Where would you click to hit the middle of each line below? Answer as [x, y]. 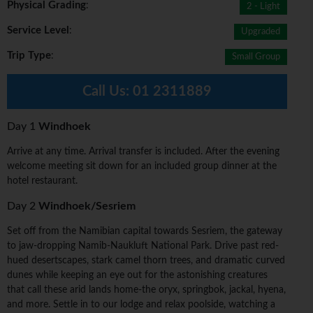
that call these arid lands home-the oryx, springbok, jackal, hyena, [146, 290]
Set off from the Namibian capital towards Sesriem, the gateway [145, 232]
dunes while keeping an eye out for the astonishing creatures [137, 276]
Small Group [256, 57]
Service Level [38, 31]
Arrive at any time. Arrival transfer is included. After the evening [143, 152]
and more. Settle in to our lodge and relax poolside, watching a [141, 305]
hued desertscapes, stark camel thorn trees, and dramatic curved [146, 261]
